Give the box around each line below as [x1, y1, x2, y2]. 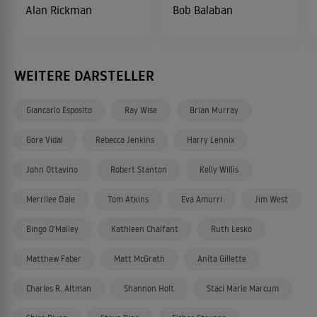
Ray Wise [125, 105, 157, 115]
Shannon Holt [124, 283, 174, 294]
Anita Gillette [197, 253, 246, 264]
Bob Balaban [173, 3, 233, 17]
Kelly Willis [200, 164, 238, 175]
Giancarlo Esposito [26, 105, 92, 115]
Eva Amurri [181, 194, 222, 204]
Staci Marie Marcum [207, 283, 279, 294]
